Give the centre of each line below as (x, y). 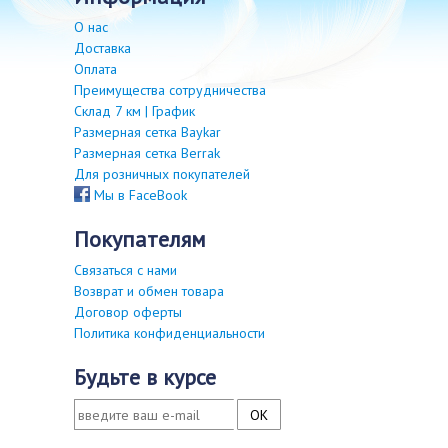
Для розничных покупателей (162, 174)
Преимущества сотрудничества (170, 90)
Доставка (102, 48)
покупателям (147, 239)
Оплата (95, 69)
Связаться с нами (125, 270)
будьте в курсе (151, 377)
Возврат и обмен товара (149, 291)
